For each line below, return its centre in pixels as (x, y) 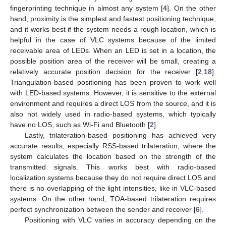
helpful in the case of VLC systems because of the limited (113, 40)
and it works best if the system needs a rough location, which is (113, 30)
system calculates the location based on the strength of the (113, 157)
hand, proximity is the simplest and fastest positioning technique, (113, 19)
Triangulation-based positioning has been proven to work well (113, 82)
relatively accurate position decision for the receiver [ (104, 72)
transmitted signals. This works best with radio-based (113, 167)
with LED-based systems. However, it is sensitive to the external (113, 93)
